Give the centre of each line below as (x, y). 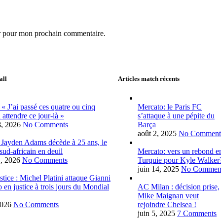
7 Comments (197, 214)
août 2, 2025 (157, 134)
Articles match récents (149, 79)
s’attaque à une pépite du (176, 116)
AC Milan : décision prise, (179, 187)
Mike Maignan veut (168, 196)
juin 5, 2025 (156, 214)
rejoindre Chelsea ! (167, 205)
